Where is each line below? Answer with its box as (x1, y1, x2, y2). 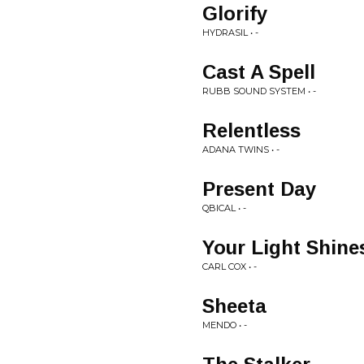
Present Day (202, 178, 316, 200)
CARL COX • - (202, 261, 257, 272)
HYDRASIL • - (202, 27, 258, 38)
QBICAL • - (202, 202, 246, 214)
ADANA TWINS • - (202, 144, 279, 155)
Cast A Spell (202, 61, 315, 83)
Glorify (202, 2, 267, 24)
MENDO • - (202, 319, 247, 331)
